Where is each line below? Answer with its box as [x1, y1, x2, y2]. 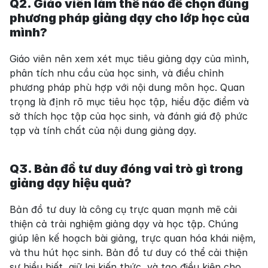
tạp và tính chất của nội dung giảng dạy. [10, 124, 196, 137]
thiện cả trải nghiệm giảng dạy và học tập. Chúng [10, 218, 238, 230]
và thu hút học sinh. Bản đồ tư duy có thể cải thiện [10, 246, 248, 259]
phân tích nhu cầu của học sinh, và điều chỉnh [10, 67, 224, 80]
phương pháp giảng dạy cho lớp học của [10, 11, 249, 26]
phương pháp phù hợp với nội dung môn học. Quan [10, 81, 245, 94]
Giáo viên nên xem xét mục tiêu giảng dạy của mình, [10, 53, 249, 65]
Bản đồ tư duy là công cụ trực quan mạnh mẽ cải [10, 203, 237, 216]
